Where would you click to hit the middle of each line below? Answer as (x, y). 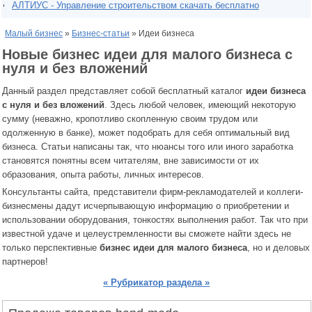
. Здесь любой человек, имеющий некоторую (200, 104)
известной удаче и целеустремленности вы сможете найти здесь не (147, 233)
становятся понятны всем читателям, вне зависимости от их (131, 160)
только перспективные (51, 247)
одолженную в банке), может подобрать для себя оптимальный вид (146, 132)
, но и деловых (279, 247)
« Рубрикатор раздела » (157, 282)
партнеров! (25, 261)
